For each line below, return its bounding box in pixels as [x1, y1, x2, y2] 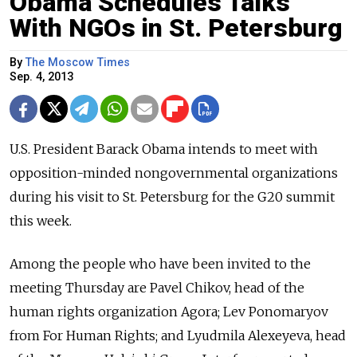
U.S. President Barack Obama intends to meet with [10, 140, 318, 157]
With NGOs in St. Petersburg [10, 12, 343, 43]
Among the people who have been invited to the [10, 255, 311, 272]
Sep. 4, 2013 [10, 69, 73, 84]
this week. [10, 212, 72, 229]
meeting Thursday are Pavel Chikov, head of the [10, 279, 304, 296]
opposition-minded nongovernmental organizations [10, 164, 338, 181]
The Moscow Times [25, 55, 130, 69]
